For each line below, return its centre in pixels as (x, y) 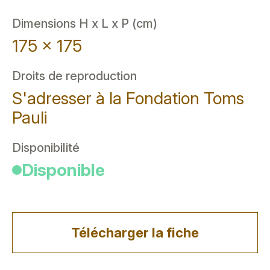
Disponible (63, 170)
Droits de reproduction (74, 76)
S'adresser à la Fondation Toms (128, 98)
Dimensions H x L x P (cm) (85, 24)
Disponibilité (46, 148)
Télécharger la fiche (135, 233)
